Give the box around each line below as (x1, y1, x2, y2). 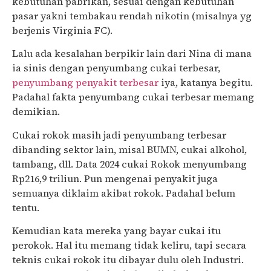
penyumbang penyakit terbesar (12, 76, 158, 90)
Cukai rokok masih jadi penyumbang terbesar (12, 128, 226, 142)
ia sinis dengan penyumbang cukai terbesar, (12, 61, 220, 75)
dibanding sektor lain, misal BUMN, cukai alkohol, (12, 142, 247, 156)
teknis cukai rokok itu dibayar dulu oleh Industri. (12, 253, 244, 267)
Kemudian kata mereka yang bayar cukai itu (12, 224, 221, 238)
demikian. (12, 105, 60, 119)
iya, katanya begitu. (158, 76, 253, 90)
